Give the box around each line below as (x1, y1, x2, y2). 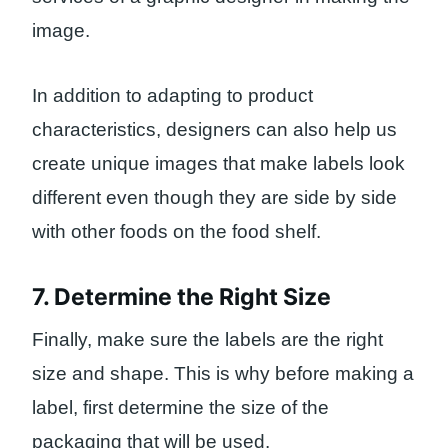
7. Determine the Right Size (32, 283, 331, 312)
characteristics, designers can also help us (32, 118, 397, 140)
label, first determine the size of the (32, 396, 329, 418)
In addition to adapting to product (32, 84, 313, 106)
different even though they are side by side (32, 186, 397, 208)
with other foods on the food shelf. (32, 220, 321, 242)
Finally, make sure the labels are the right (32, 328, 383, 350)
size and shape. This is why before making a (32, 362, 414, 384)
